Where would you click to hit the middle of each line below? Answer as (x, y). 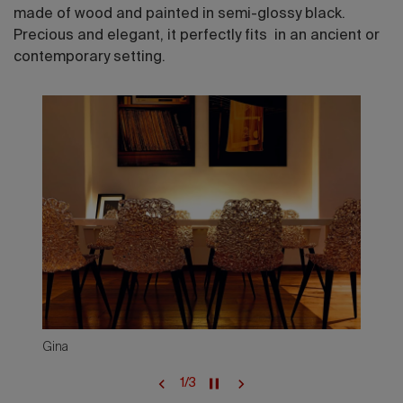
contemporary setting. (90, 58)
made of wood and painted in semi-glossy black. (179, 14)
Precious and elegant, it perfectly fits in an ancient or (197, 36)
